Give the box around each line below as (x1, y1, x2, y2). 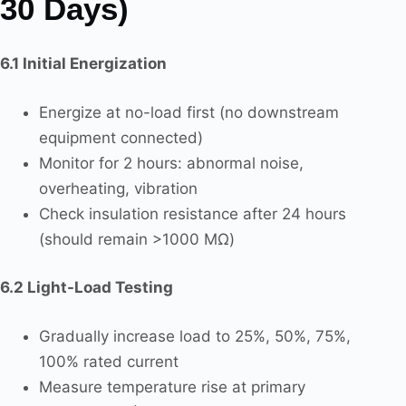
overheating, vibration (38, 179, 198, 198)
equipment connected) (38, 128, 203, 147)
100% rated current (38, 352, 179, 371)
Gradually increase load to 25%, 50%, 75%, (38, 326, 351, 345)
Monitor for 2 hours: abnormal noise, (38, 153, 304, 172)
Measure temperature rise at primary (38, 377, 305, 396)
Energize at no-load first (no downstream (38, 102, 339, 121)
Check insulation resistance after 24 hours (38, 204, 346, 223)
